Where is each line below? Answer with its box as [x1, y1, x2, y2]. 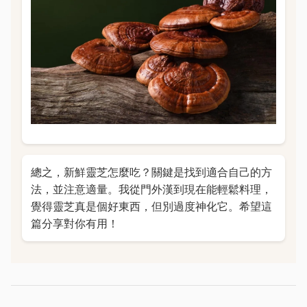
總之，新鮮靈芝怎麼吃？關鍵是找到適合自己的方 [30, 164, 272, 179]
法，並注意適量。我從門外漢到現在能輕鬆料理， [30, 182, 272, 196]
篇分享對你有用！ [30, 216, 119, 230]
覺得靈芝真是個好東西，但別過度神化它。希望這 [30, 199, 272, 213]
